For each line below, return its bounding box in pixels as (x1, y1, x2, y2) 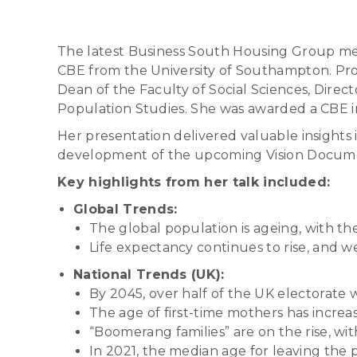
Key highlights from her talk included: (57, 174, 331, 190)
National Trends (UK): (73, 266, 225, 282)
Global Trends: (73, 201, 178, 217)
